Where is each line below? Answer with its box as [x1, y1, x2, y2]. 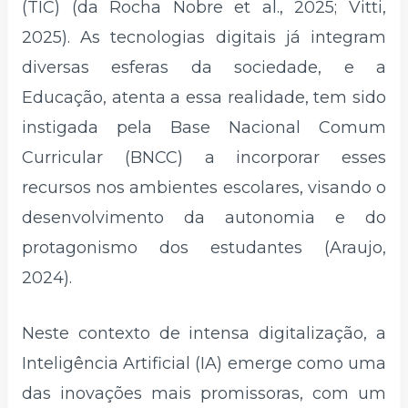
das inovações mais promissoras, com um [22, 383, 386, 404]
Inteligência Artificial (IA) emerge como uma [22, 353, 386, 374]
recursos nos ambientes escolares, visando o [22, 177, 386, 198]
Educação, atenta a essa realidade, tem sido [22, 87, 386, 107]
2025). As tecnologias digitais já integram [22, 26, 386, 47]
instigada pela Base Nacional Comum [22, 117, 386, 138]
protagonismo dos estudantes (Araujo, [22, 237, 386, 258]
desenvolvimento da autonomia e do [22, 207, 386, 228]
